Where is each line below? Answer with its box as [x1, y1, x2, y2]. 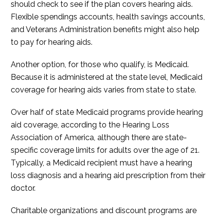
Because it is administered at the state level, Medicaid [11, 73, 203, 82]
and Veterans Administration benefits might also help [11, 25, 200, 35]
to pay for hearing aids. [11, 37, 93, 47]
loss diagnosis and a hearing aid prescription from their [11, 171, 206, 181]
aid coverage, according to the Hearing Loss [11, 120, 170, 130]
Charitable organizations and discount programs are [11, 206, 197, 216]
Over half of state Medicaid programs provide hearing [11, 108, 203, 117]
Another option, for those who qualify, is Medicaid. [11, 60, 189, 70]
